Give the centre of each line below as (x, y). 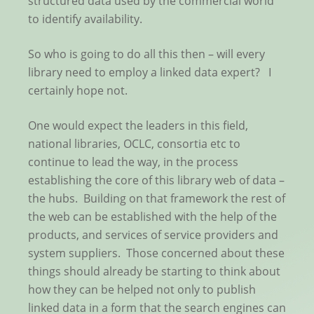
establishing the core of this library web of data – (156, 180)
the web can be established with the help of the (152, 217)
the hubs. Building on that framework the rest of (157, 199)
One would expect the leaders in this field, (138, 126)
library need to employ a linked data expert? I (150, 73)
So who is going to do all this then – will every (146, 54)
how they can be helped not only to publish (142, 290)
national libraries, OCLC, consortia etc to (134, 144)
